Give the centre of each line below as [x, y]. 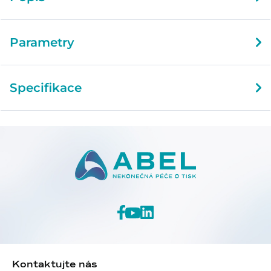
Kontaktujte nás [55, 264]
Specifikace [46, 87]
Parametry [42, 42]
